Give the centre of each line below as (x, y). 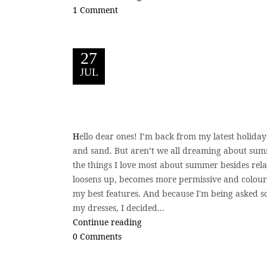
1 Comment (95, 10)
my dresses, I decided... (119, 207)
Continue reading (107, 222)
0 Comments (97, 236)
